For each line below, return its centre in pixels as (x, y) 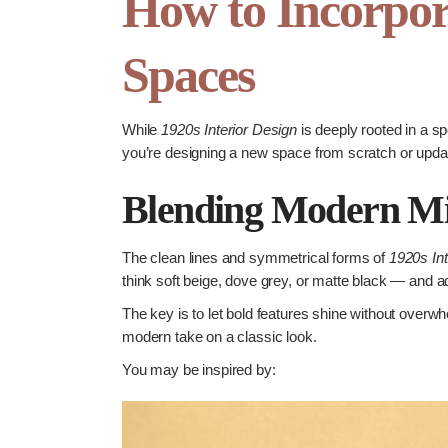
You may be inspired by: (199, 369)
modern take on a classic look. (219, 336)
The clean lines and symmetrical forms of (255, 257)
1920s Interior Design (229, 129)
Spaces (188, 75)
